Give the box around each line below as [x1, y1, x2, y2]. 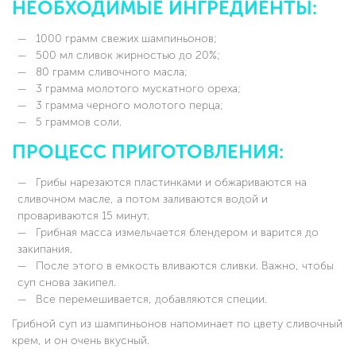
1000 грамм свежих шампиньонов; [33, 31, 217, 45]
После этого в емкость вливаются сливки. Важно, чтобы [33, 258, 334, 273]
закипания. [17, 242, 72, 256]
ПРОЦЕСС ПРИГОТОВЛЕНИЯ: [12, 140, 284, 163]
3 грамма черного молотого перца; [33, 98, 223, 112]
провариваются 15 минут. [17, 208, 149, 222]
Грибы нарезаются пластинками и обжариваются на [33, 175, 307, 189]
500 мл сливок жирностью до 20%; [33, 48, 220, 62]
